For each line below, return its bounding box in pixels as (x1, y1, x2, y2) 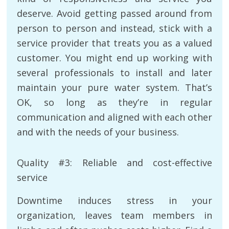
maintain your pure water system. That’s (17, 81, 212, 94)
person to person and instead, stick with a (17, 21, 212, 34)
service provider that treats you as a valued (17, 36, 212, 49)
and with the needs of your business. (17, 125, 179, 138)
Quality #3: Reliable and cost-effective (17, 156, 212, 169)
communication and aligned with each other (17, 110, 212, 123)
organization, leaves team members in (17, 209, 212, 221)
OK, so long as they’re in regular (17, 96, 212, 108)
